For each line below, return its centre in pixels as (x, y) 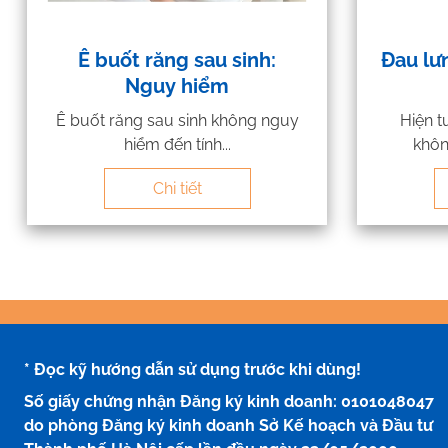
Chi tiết (177, 188)
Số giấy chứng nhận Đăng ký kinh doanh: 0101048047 (229, 401)
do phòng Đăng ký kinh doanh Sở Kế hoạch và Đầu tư (228, 425)
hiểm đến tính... (177, 144)
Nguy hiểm (177, 85)
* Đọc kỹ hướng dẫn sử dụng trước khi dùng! (192, 369)
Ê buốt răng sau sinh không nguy (177, 120)
